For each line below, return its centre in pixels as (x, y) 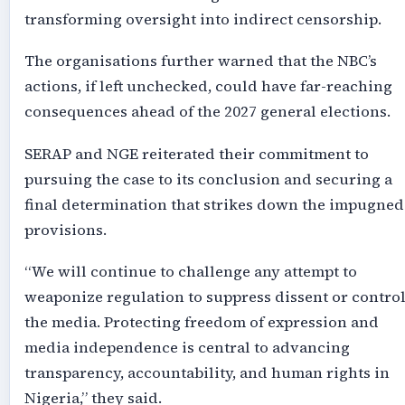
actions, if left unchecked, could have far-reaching (208, 87)
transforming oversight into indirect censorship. (202, 20)
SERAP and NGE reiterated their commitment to (196, 154)
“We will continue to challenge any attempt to (190, 272)
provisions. (65, 230)
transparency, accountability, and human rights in (207, 373)
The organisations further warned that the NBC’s (200, 61)
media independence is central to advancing (187, 348)
